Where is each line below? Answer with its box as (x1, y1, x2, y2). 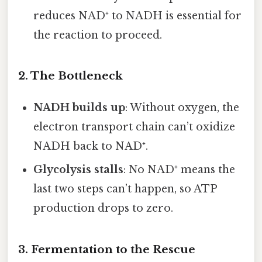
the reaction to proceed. (33, 28, 163, 42)
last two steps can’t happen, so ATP (33, 182, 217, 196)
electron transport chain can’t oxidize (33, 120, 236, 134)
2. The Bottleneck (18, 69, 123, 83)
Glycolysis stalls (33, 163, 124, 177)
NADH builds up (33, 101, 126, 115)
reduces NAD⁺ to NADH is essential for (33, 9, 242, 22)
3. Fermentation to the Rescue (18, 243, 195, 257)
